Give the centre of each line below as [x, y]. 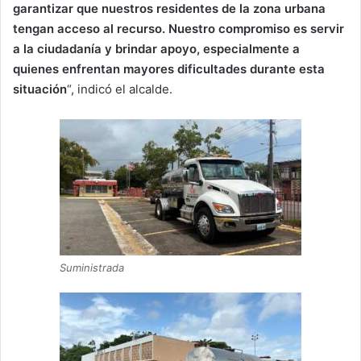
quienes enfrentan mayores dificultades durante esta [169, 68]
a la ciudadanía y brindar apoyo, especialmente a [156, 48]
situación [40, 89]
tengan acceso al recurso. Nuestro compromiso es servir [178, 28]
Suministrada [92, 267]
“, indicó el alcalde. [120, 89]
